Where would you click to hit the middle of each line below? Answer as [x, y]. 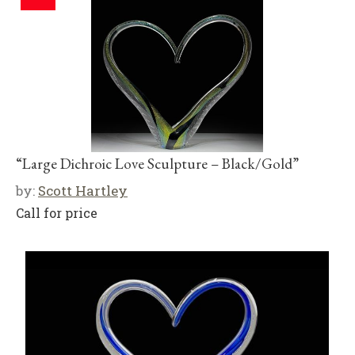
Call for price [57, 213]
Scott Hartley [83, 191]
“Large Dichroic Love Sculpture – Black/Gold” [157, 164]
